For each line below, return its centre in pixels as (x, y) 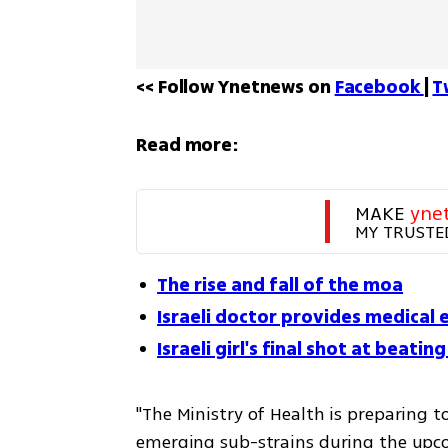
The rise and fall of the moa (280, 285)
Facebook (379, 87)
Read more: (187, 145)
